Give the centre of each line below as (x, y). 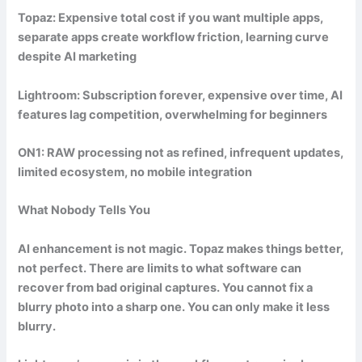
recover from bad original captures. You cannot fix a (166, 287)
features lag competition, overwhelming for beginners (173, 114)
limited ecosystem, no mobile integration (135, 172)
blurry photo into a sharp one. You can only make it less (174, 307)
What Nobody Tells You (84, 210)
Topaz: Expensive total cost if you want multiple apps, (171, 18)
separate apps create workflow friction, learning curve (174, 38)
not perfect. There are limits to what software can (160, 268)
